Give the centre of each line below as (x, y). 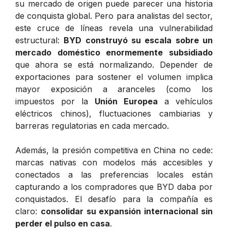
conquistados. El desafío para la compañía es (114, 199)
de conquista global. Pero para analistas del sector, (114, 16)
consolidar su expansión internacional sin (127, 211)
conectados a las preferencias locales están (114, 174)
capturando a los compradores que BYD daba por (114, 187)
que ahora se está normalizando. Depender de (114, 64)
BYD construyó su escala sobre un (138, 40)
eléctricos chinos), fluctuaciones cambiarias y (114, 113)
